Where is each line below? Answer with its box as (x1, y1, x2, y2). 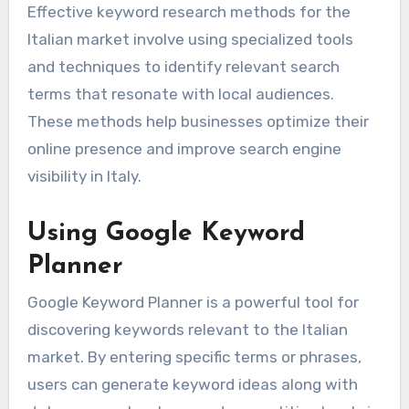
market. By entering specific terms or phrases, (26, 348, 362, 367)
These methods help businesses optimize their (26, 111, 369, 131)
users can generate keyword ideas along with (26, 375, 358, 394)
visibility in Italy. (26, 166, 142, 185)
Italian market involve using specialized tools (26, 29, 353, 48)
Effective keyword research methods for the (26, 2, 351, 21)
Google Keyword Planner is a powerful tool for (26, 293, 359, 312)
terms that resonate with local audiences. (26, 84, 334, 103)
